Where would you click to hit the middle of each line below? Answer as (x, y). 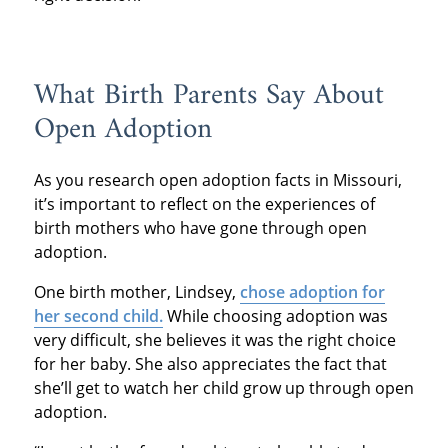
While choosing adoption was (275, 316)
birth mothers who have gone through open (200, 228)
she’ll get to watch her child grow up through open (223, 388)
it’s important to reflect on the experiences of (204, 204)
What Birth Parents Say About (208, 95)
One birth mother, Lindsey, (136, 292)
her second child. (98, 316)
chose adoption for (312, 292)
